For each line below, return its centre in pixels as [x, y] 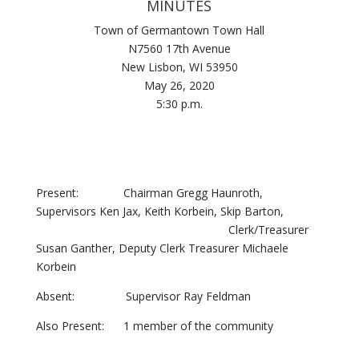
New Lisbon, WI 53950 [179, 67]
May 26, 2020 [179, 85]
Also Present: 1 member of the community [154, 326]
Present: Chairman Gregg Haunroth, [149, 193]
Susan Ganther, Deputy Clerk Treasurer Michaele [162, 248]
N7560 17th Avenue [179, 48]
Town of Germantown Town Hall [179, 30]
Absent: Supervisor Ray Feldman [143, 296]
